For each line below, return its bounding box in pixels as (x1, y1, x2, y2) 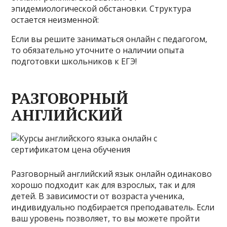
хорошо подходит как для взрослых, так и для (11, 179, 196, 191)
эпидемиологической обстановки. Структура (11, 3, 192, 14)
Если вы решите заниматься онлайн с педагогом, (11, 33, 208, 45)
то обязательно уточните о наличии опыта (11, 45, 184, 56)
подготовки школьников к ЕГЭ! (11, 56, 137, 67)
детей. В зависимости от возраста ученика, (11, 191, 185, 202)
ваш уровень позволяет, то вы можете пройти (11, 213, 200, 224)
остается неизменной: (11, 14, 99, 25)
